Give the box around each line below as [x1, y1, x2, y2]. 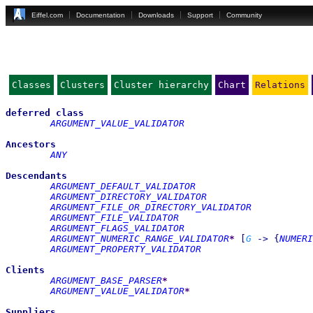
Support [187, 11, 213, 19]
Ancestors [6, 139, 56, 150]
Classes [12, 80, 51, 90]
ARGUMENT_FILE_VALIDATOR [50, 212, 179, 223]
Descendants [6, 170, 67, 181]
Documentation [76, 11, 125, 19]
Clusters [60, 80, 105, 90]
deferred [6, 108, 50, 118]
